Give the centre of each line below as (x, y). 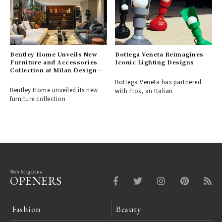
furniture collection (38, 99)
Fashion (27, 209)
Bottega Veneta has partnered (158, 82)
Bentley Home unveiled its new (54, 90)
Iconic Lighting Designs (155, 62)
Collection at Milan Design (54, 70)
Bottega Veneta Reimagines (159, 54)
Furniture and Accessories (54, 62)
